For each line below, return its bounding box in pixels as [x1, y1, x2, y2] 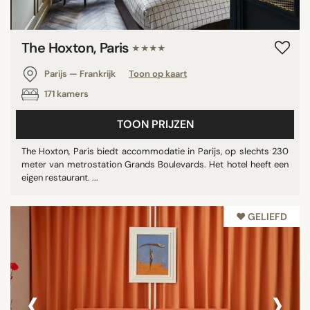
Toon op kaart [129, 68, 187, 80]
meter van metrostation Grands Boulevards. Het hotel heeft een [21, 158, 289, 170]
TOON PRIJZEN [116, 117, 194, 131]
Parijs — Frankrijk [42, 68, 118, 80]
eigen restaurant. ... [21, 172, 98, 183]
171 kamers [42, 88, 89, 100]
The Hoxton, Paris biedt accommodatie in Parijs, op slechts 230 [21, 145, 289, 157]
